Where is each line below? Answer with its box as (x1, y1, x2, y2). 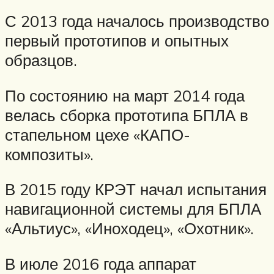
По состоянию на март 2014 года (5, 85, 245, 105)
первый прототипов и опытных (5, 31, 229, 51)
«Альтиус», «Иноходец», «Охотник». (5, 218, 254, 239)
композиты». (5, 144, 94, 164)
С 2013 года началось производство (5, 11, 269, 31)
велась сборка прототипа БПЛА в (5, 105, 248, 125)
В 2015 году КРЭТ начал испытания (5, 179, 267, 199)
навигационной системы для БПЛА (5, 199, 261, 219)
